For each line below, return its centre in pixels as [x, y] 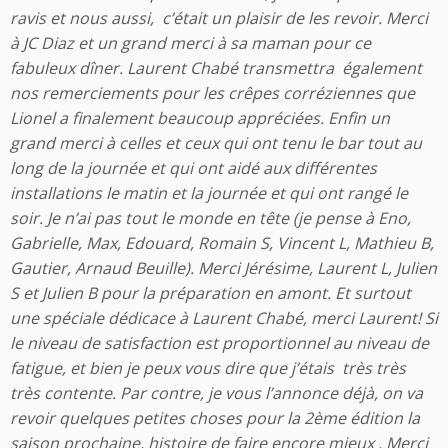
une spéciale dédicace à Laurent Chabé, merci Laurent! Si [224, 318]
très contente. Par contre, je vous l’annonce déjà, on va [216, 393]
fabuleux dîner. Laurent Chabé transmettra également [216, 68]
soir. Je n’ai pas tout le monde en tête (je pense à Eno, [210, 218]
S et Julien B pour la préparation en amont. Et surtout [210, 293]
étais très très [352, 368]
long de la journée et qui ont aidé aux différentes [193, 168]
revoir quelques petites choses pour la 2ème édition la [215, 418]
